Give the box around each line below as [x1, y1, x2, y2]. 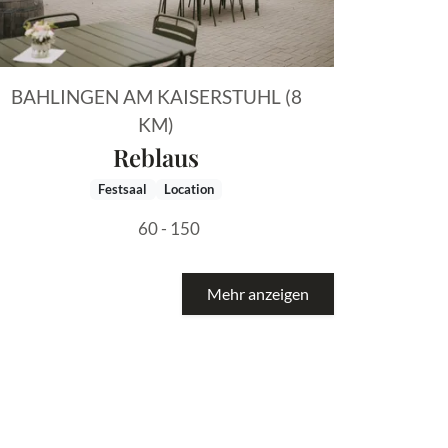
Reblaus [113, 141, 199, 174]
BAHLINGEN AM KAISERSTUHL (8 [10, 85, 302, 109]
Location [163, 181, 214, 197]
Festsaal [98, 181, 148, 197]
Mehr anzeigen [207, 283, 309, 303]
